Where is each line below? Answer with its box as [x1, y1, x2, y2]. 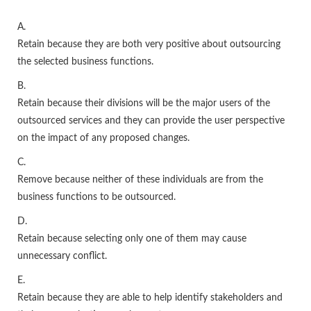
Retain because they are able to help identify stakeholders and [17, 293, 283, 303]
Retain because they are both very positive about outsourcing [17, 40, 280, 50]
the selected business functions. [17, 57, 153, 67]
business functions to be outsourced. [17, 192, 176, 203]
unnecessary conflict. [17, 251, 107, 262]
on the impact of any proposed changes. [17, 133, 190, 144]
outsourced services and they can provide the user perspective [17, 116, 285, 126]
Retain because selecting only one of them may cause [17, 234, 246, 244]
